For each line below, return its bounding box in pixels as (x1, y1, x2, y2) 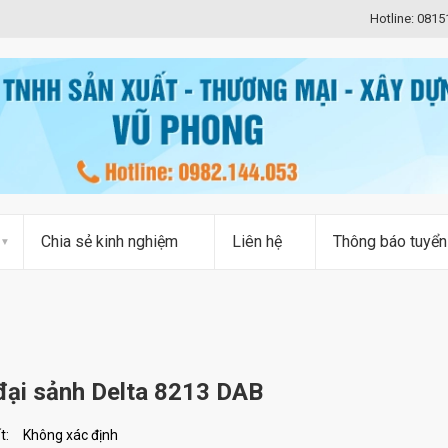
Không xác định (23, 427, 118, 444)
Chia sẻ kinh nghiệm (41, 232, 178, 252)
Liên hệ (232, 232, 282, 252)
